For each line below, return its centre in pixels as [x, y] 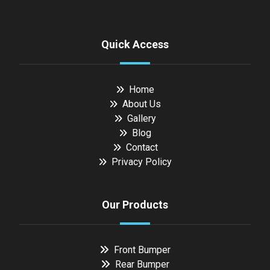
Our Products [135, 205]
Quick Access [135, 45]
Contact [142, 148]
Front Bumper [142, 250]
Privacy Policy [142, 162]
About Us [142, 104]
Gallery [142, 119]
